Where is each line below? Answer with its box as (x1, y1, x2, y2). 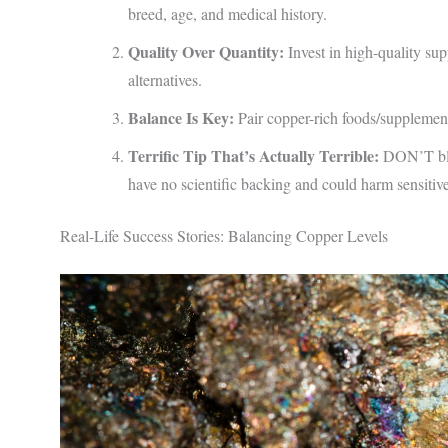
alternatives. (128, 68, 202, 90)
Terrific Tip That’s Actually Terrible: (128, 143, 379, 167)
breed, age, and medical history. (128, 2, 327, 24)
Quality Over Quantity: (128, 39, 284, 63)
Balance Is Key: (128, 105, 234, 129)
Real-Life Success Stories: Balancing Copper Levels (60, 224, 388, 246)
